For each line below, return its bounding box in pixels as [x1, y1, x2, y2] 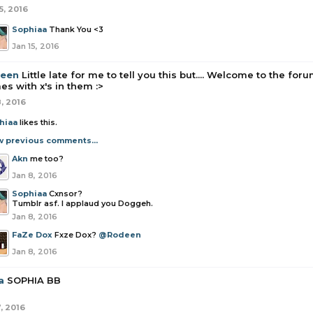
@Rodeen [99, 230, 141, 240]
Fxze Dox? [54, 230, 99, 240]
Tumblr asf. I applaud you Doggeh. [12, 198, 153, 208]
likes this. [17, 117, 57, 127]
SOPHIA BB [7, 275, 61, 286]
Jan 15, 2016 [12, 41, 59, 51]
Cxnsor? [49, 189, 82, 198]
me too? [30, 154, 64, 163]
